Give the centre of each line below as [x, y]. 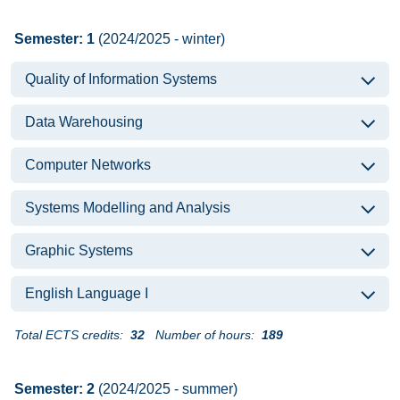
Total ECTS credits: [69, 335]
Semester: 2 [54, 389]
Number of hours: [205, 335]
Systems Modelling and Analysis [128, 208]
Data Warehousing [84, 122]
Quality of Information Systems [121, 79]
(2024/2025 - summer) [166, 389]
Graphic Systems [79, 250]
